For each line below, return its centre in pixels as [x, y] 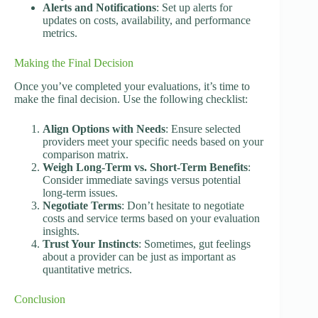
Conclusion [40, 300]
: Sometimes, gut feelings [194, 244]
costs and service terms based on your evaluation [151, 219]
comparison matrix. [86, 155]
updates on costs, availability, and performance [147, 21]
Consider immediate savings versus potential [142, 180]
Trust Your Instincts [91, 244]
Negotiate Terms [82, 206]
